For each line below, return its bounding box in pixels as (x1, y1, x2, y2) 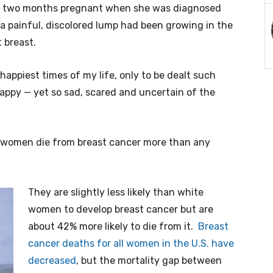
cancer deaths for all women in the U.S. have (28, 238, 234, 249)
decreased (28, 255, 76, 266)
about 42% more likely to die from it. (28, 221, 196, 232)
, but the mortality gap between (76, 255, 222, 266)
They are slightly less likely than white (28, 186, 204, 198)
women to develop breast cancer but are (28, 204, 213, 215)
